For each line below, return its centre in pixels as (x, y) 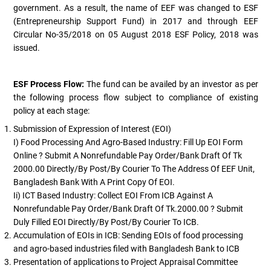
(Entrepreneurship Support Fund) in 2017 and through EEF (135, 21)
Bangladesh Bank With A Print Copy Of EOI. (94, 182)
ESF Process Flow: (50, 84)
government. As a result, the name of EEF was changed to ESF (135, 8)
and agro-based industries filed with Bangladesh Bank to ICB (126, 248)
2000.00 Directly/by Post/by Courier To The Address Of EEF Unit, (134, 168)
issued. (26, 47)
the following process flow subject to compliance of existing (135, 97)
